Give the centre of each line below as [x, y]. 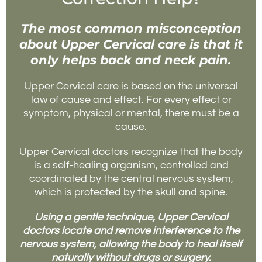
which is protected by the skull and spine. [131, 192]
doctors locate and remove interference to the [131, 231]
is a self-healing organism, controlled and [131, 166]
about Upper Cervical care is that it [131, 44]
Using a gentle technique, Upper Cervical [131, 218]
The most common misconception [131, 29]
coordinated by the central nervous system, [131, 179]
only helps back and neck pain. [131, 60]
